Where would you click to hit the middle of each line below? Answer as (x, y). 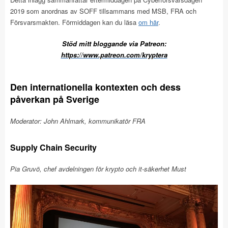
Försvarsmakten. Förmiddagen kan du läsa (74, 22)
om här (148, 22)
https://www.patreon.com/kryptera (114, 55)
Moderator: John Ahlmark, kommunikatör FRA (78, 121)
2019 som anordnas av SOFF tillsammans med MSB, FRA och (103, 11)
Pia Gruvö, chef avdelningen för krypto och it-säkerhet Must (98, 169)
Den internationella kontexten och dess (95, 87)
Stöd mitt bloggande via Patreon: (114, 44)
